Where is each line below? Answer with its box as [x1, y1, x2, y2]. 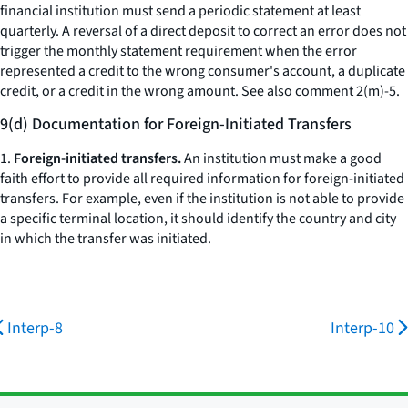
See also [241, 81, 292, 101]
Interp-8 [7, 317, 63, 340]
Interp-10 [331, 317, 394, 340]
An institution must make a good [181, 148, 382, 168]
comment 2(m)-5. [292, 81, 400, 101]
